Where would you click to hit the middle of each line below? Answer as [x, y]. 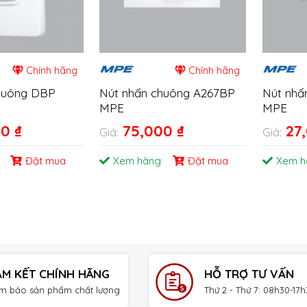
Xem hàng [137, 161]
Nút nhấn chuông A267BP [168, 93]
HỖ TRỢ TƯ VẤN [249, 273]
